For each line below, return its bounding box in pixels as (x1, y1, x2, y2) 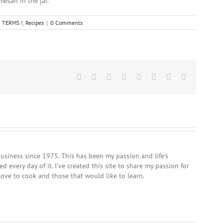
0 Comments (50, 19, 83, 26)
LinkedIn (126, 72, 155, 81)
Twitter (96, 72, 118, 81)
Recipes (25, 19, 44, 26)
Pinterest (156, 72, 183, 81)
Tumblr (141, 72, 164, 81)
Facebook (81, 72, 112, 81)
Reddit (111, 72, 132, 81)
